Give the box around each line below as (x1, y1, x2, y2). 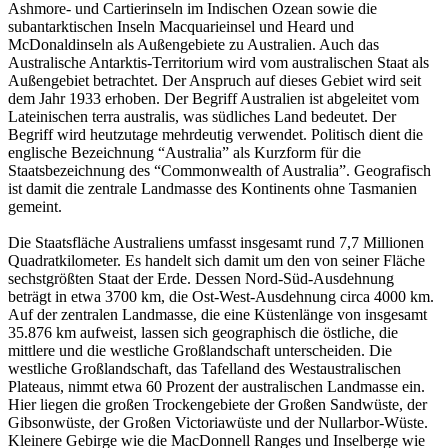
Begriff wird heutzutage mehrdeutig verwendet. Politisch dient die (8, 126, 423, 144)
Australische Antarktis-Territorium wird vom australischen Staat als (8, 54, 429, 72)
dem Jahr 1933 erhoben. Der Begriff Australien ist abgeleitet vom (8, 90, 419, 108)
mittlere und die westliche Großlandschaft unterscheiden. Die (8, 342, 392, 360)
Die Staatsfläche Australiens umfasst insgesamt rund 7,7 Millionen (8, 234, 424, 252)
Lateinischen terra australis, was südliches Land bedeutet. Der (8, 108, 396, 126)
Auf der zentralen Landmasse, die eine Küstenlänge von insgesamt (8, 306, 427, 324)
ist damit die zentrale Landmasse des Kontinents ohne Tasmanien (8, 180, 417, 198)
